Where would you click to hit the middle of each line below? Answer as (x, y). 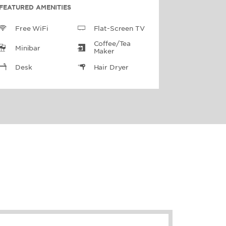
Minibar (28, 48)
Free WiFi (32, 29)
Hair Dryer (111, 67)
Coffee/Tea (112, 44)
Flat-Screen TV (119, 29)
